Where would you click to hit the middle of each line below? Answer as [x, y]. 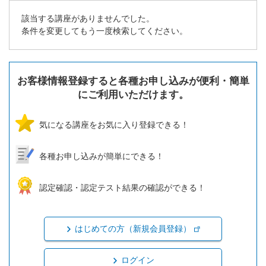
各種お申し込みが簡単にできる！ [102, 156]
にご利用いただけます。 [133, 95]
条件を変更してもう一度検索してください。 [104, 31]
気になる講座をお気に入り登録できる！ [114, 125]
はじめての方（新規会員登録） [133, 229]
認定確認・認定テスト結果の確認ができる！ [122, 188]
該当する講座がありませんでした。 [88, 19]
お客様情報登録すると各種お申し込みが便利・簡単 [133, 81]
